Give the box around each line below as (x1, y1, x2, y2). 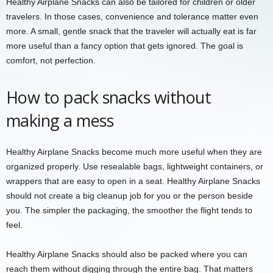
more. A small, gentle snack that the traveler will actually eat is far (6, 26, 257, 36)
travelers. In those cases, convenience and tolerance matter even (6, 11, 258, 21)
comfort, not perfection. (6, 55, 96, 65)
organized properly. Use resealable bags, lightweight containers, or (6, 161, 263, 171)
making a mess (6, 108, 113, 132)
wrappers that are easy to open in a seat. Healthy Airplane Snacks (6, 175, 260, 186)
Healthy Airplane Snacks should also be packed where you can (6, 249, 247, 259)
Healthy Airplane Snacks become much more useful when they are (6, 146, 262, 157)
